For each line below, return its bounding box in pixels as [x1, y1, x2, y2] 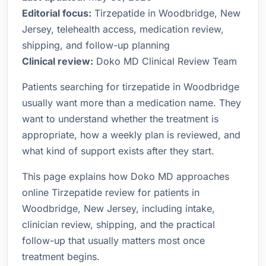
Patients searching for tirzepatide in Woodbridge [22, 81, 239, 93]
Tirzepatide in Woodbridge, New [91, 7, 240, 19]
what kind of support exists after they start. [22, 145, 214, 157]
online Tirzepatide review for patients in [22, 186, 199, 198]
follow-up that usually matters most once [22, 235, 205, 246]
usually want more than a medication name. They [22, 97, 241, 109]
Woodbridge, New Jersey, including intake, [22, 202, 215, 214]
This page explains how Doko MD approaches [22, 170, 229, 182]
